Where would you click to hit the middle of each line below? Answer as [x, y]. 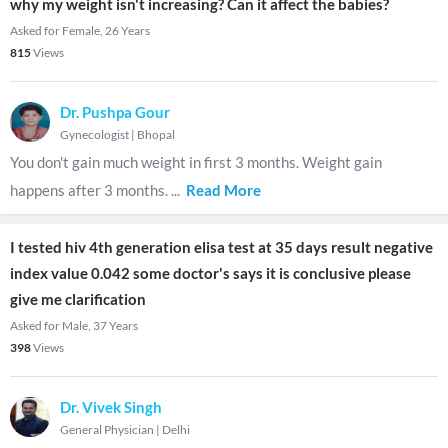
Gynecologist [94, 134]
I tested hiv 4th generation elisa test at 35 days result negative [221, 247]
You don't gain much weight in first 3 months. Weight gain [196, 162]
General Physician [107, 429]
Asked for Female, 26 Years [80, 30]
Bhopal [156, 134]
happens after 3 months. [90, 190]
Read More [223, 190]
